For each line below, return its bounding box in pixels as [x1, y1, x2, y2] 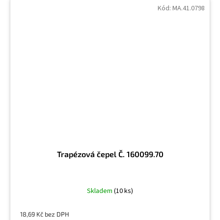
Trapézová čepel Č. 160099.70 [56, 149, 164, 159]
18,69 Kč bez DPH [20, 210, 69, 218]
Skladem [87, 186, 114, 196]
